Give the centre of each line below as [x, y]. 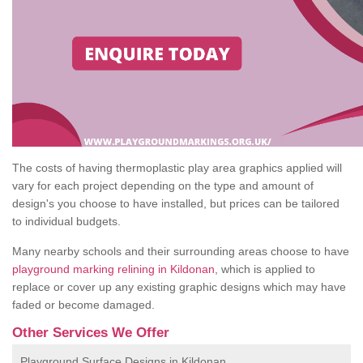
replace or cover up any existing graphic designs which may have [179, 287]
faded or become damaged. [83, 305]
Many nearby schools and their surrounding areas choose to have [181, 252]
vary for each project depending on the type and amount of [163, 186]
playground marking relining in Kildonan [113, 269]
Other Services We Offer [91, 333]
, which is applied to [265, 269]
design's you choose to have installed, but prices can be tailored [176, 204]
